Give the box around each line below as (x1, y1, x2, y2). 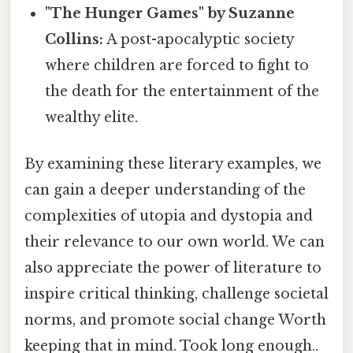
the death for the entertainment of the (45, 82, 320, 100)
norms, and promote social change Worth (24, 310, 326, 329)
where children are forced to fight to (45, 56, 310, 74)
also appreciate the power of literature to (24, 258, 321, 277)
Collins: (45, 30, 104, 48)
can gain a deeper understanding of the (24, 180, 306, 199)
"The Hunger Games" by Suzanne (45, 4, 295, 22)
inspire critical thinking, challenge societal (24, 284, 329, 303)
